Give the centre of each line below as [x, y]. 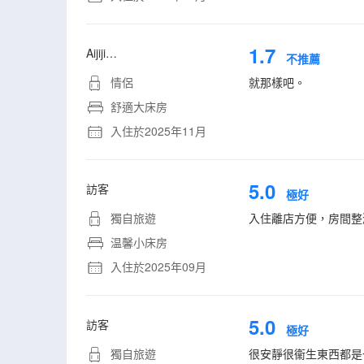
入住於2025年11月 [157, 131]
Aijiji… [102, 53]
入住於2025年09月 [157, 266]
